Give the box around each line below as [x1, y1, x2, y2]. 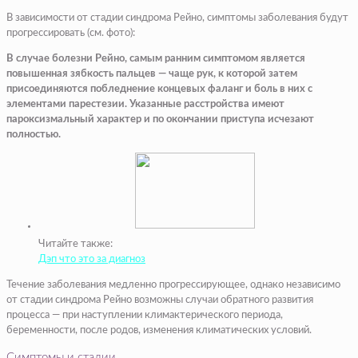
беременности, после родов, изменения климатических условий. [6, 324, 312, 336]
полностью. [6, 129, 61, 140]
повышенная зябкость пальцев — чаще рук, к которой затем [6, 68, 297, 79]
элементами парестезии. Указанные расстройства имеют [6, 98, 284, 109]
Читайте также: [38, 238, 113, 249]
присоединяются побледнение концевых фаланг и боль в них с [6, 83, 312, 94]
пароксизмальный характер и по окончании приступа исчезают [6, 113, 314, 125]
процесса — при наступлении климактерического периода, [6, 309, 283, 320]
